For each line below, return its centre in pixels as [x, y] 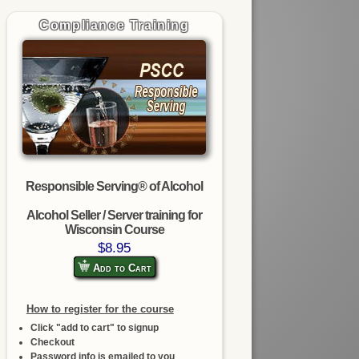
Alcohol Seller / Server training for [115, 215]
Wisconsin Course [114, 229]
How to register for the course [100, 309]
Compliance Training [115, 25]
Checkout [52, 341]
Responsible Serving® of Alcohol [115, 186]
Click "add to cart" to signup [94, 327]
